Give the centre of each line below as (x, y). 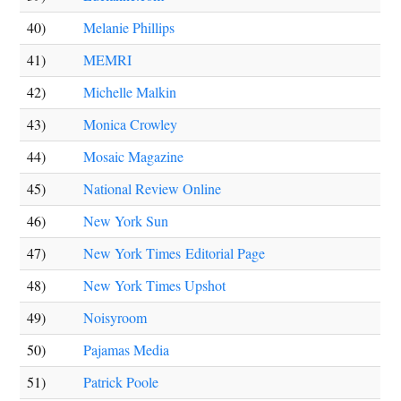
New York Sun (126, 221)
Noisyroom (115, 317)
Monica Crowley (131, 124)
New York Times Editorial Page (175, 253)
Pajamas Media (127, 350)
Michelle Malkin (130, 92)
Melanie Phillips (129, 27)
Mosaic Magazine (134, 156)
